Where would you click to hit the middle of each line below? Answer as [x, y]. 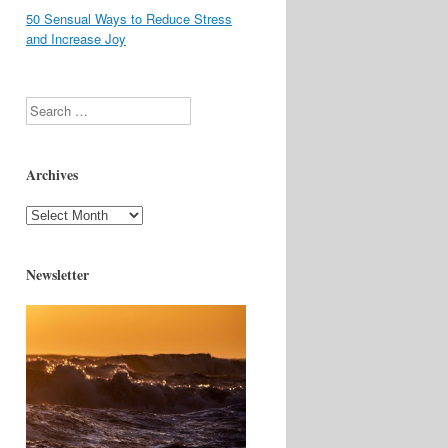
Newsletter [57, 274]
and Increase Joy [76, 38]
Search [45, 105]
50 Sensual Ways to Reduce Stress [129, 18]
